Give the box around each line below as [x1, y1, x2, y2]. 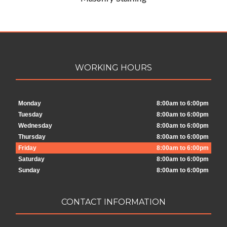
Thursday [18, 133, 46, 140]
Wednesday [18, 122, 52, 129]
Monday [18, 99, 41, 107]
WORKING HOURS [75, 62, 152, 72]
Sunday [18, 166, 40, 174]
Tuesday [18, 110, 43, 118]
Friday [18, 144, 36, 152]
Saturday [18, 155, 45, 163]
